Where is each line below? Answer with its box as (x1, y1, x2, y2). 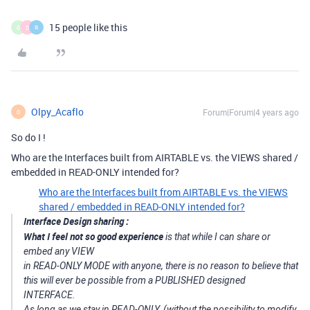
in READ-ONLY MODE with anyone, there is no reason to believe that (24, 260, 298, 271)
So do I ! (11, 131, 46, 144)
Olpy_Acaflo (31, 105, 84, 118)
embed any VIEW (24, 246, 94, 257)
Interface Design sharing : (24, 215, 129, 228)
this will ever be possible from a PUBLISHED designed (24, 275, 246, 286)
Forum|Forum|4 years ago (203, 107, 299, 118)
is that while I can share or (163, 231, 271, 242)
